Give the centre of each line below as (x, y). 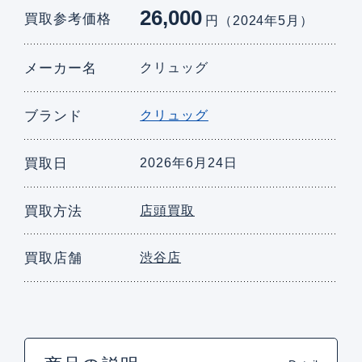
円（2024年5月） (259, 21)
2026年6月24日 (189, 162)
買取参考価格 (67, 19)
